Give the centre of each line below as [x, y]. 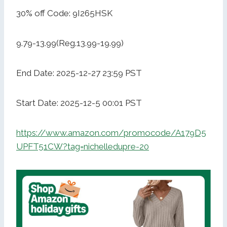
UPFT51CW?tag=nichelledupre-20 [83, 147]
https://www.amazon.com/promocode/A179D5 [111, 133]
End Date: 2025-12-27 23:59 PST [79, 73]
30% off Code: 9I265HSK [64, 13]
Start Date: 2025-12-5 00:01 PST [79, 103]
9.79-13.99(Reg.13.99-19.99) [70, 43]
